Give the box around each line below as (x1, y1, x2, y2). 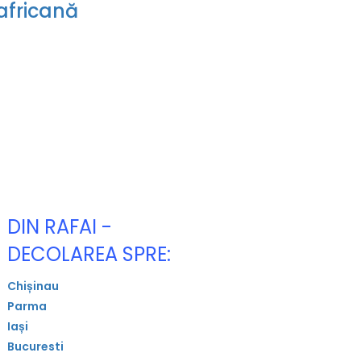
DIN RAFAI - (7, 213, 113, 240)
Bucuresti (7, 338, 64, 355)
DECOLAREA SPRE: (7, 240, 172, 268)
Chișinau (7, 277, 60, 294)
